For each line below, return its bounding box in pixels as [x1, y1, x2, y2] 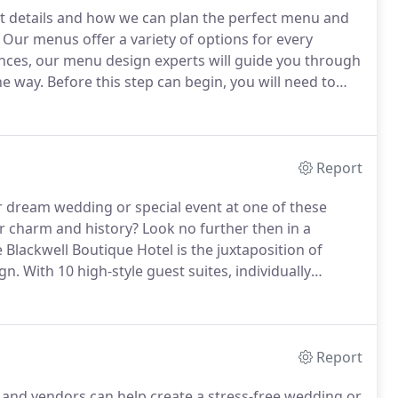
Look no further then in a [139, 219, 311, 238]
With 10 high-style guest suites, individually [20, 261, 311, 281]
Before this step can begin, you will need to [44, 72, 336, 92]
